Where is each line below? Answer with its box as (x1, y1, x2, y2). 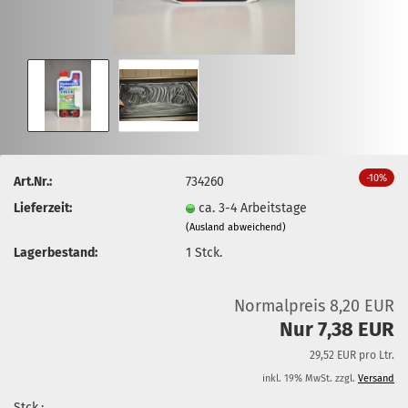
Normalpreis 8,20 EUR (234, 296, 394, 316)
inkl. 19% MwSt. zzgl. (262, 372, 358, 384)
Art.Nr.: (14, 173, 52, 189)
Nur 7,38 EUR (280, 317, 394, 342)
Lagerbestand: (14, 244, 97, 260)
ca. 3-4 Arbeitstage (199, 199, 308, 216)
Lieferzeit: (14, 199, 72, 216)
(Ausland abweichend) (186, 220, 287, 233)
